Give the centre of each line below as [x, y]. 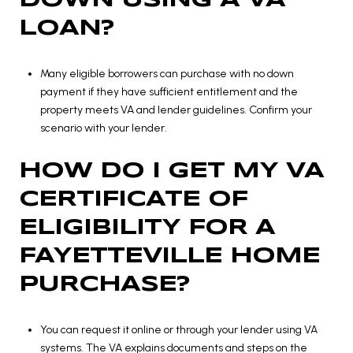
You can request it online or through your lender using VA [178, 330]
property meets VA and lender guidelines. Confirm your [176, 110]
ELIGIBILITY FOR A [147, 229]
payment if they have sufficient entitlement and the [169, 91]
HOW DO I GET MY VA [171, 172]
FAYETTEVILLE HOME [169, 257]
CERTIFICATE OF [133, 200]
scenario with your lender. [103, 128]
